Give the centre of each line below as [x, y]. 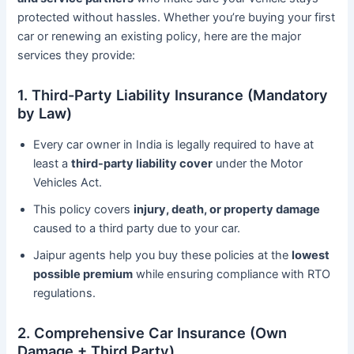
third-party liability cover [142, 163]
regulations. [65, 293]
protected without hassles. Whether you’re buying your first [177, 17]
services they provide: [77, 55]
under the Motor [258, 163]
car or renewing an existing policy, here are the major [160, 36]
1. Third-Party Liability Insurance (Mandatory [173, 95]
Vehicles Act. [68, 182]
